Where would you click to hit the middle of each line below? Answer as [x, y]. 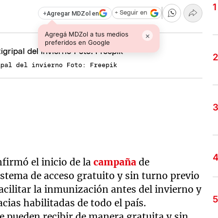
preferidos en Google [78, 42]
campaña [115, 162]
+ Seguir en [131, 13]
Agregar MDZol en [73, 13]
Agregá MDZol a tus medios [87, 34]
